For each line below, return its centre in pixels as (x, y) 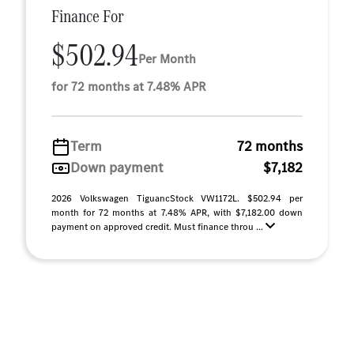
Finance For (88, 17)
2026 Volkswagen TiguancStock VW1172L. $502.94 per (177, 199)
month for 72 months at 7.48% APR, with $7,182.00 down (177, 213)
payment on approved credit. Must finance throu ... (158, 227)
